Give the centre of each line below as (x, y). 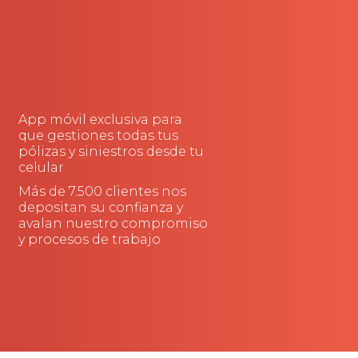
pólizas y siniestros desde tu (111, 151)
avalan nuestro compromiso (113, 223)
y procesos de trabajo (89, 239)
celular (41, 167)
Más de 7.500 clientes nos (102, 191)
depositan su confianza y (100, 207)
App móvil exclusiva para (100, 119)
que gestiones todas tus (98, 135)
